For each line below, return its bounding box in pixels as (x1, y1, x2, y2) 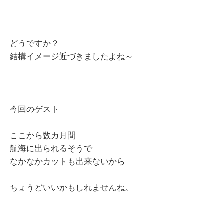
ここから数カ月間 (10, 130, 76, 140)
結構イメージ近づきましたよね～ (10, 52, 133, 62)
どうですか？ (10, 39, 59, 48)
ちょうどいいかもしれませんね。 (10, 183, 133, 193)
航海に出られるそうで (10, 143, 92, 153)
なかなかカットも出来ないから (10, 156, 125, 166)
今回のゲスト (10, 104, 59, 114)
